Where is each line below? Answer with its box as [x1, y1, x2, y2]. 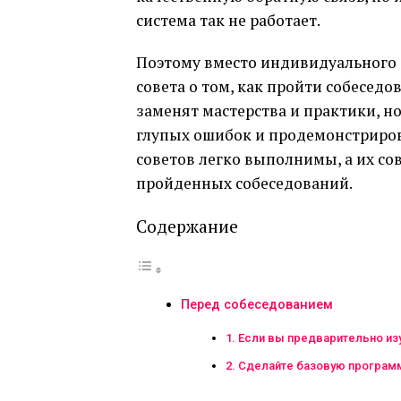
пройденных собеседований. [136, 172, 353, 193]
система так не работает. [136, 9, 320, 30]
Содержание [136, 214, 238, 237]
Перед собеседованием [181, 296, 333, 312]
